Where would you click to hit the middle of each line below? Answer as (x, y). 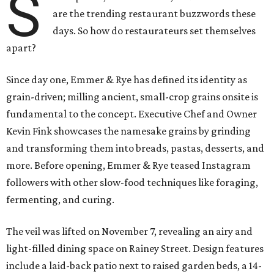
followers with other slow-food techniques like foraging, (132, 183)
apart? (21, 48)
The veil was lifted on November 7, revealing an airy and (129, 231)
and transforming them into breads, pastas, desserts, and (135, 148)
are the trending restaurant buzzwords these (154, 14)
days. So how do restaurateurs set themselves (154, 31)
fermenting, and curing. (60, 200)
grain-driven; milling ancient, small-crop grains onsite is (132, 97)
